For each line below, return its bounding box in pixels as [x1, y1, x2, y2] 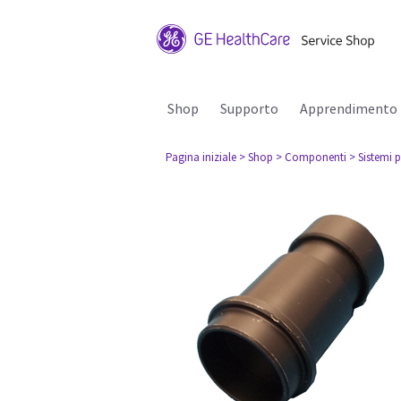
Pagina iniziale [166, 149, 236, 165]
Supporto [220, 99, 278, 117]
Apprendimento [300, 99, 397, 117]
